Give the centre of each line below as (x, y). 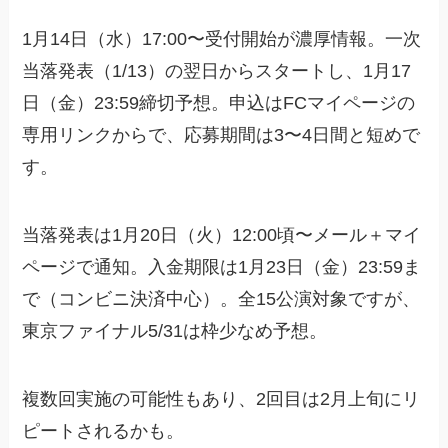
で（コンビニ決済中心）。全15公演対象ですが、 (221, 298)
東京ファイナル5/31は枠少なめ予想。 (175, 330)
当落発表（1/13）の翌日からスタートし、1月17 (217, 71)
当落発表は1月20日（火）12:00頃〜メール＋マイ (222, 234)
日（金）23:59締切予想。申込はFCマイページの (219, 103)
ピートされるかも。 (103, 430)
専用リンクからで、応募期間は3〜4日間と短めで (221, 135)
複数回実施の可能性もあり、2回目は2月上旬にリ (221, 398)
